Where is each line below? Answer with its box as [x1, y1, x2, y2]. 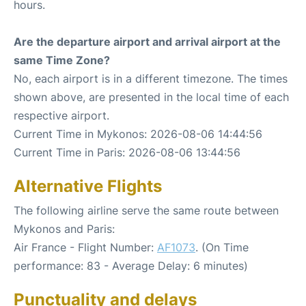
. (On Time [195, 240, 249, 254]
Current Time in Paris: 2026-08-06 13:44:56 [14, 145, 240, 159]
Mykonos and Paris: [14, 221, 115, 236]
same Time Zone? [14, 53, 110, 67]
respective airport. [14, 108, 109, 122]
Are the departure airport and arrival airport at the [14, 34, 281, 48]
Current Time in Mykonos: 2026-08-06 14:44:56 [14, 126, 262, 141]
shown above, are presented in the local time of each [14, 89, 289, 104]
